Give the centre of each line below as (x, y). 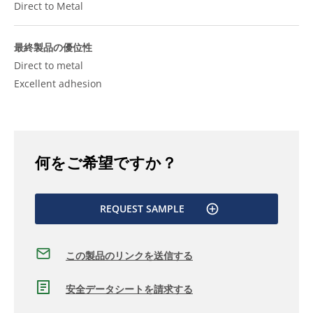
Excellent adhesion (58, 83)
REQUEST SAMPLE (142, 209)
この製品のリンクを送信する (129, 255)
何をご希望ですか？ (106, 162)
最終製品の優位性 (53, 47)
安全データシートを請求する (129, 289)
